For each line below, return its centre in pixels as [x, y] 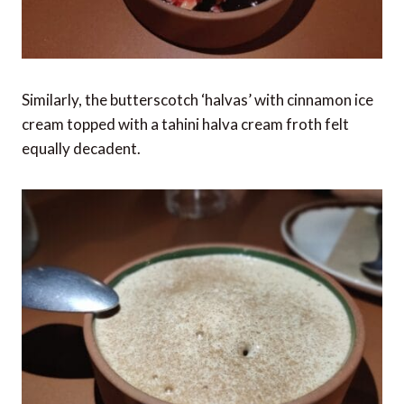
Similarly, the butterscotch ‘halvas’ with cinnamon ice [197, 99]
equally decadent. [81, 148]
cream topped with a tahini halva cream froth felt [185, 124]
